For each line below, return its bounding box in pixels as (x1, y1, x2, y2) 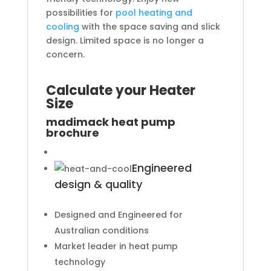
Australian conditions (54, 224, 149, 237)
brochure (45, 125, 102, 140)
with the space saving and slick (79, 20, 220, 33)
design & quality (54, 176, 142, 192)
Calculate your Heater (45, 80, 195, 100)
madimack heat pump (45, 114, 175, 129)
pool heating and (115, 6, 192, 19)
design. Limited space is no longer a (45, 34, 204, 47)
